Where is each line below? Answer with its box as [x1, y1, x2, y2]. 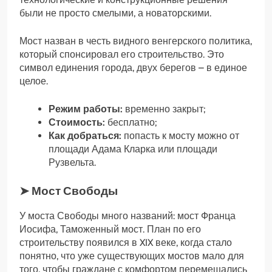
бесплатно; [105, 116, 157, 128]
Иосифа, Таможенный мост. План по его [19, 223, 201, 235]
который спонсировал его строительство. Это [19, 48, 224, 60]
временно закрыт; [123, 103, 205, 115]
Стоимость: [49, 116, 105, 128]
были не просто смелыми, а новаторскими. [19, 7, 211, 19]
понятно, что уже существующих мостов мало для [19, 250, 244, 262]
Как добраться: [49, 129, 121, 141]
